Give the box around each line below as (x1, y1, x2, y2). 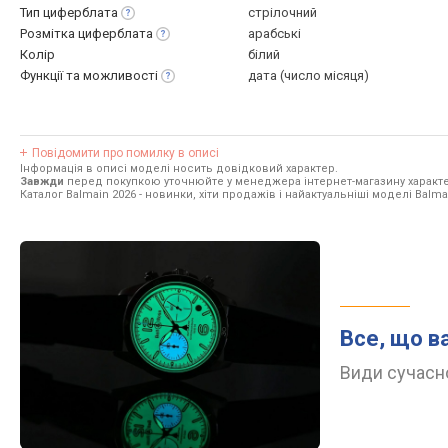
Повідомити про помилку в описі (32, 146, 219, 160)
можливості (83, 68, 158, 83)
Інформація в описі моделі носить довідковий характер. (20, 162, 338, 175)
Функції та (20, 68, 83, 83)
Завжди (20, 175, 64, 188)
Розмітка (20, 26, 78, 41)
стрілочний (248, 5, 317, 20)
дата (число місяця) (248, 68, 369, 83)
